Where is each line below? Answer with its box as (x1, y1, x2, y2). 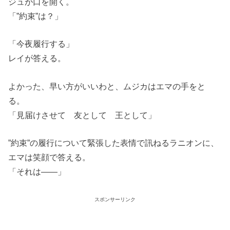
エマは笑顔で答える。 (8, 152, 91, 162)
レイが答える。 (8, 53, 66, 63)
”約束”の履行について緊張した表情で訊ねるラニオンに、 (8, 138, 219, 148)
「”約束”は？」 (8, 11, 63, 21)
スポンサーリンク (94, 197, 136, 203)
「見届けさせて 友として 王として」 (8, 110, 157, 120)
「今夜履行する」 (8, 39, 74, 49)
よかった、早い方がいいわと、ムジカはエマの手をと (8, 81, 206, 91)
